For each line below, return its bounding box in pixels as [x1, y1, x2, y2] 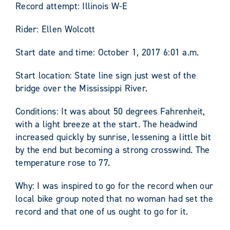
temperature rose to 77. [15, 156, 110, 169]
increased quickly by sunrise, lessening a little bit [15, 130, 212, 143]
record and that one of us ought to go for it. [15, 205, 188, 218]
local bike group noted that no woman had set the [15, 192, 213, 205]
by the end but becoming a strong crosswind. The [15, 143, 210, 156]
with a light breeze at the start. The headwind [15, 118, 198, 130]
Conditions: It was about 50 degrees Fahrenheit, [15, 105, 205, 118]
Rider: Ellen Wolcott [15, 23, 95, 35]
